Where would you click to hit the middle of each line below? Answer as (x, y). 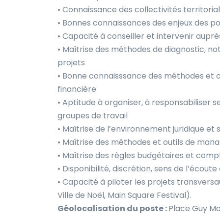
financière (77, 89)
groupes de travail (93, 115)
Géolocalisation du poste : (113, 208)
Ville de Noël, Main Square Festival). (124, 195)
